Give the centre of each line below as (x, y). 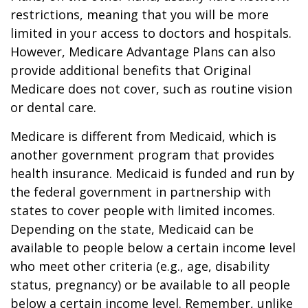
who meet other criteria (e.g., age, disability (140, 266)
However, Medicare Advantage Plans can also (143, 52)
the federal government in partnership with (141, 192)
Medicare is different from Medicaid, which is (143, 136)
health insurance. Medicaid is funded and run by (152, 173)
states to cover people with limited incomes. (143, 210)
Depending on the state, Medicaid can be (132, 229)
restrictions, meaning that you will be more (140, 14)
